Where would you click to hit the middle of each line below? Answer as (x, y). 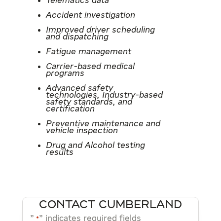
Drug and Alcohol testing (95, 146)
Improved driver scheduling (100, 30)
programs (65, 74)
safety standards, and (89, 102)
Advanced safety (79, 88)
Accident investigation (90, 15)
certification (70, 109)
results (59, 152)
